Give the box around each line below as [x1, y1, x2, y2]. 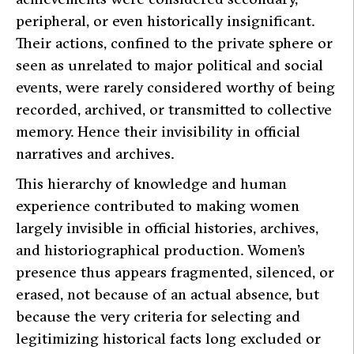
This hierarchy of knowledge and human [16, 174, 287, 194]
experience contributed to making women [16, 196, 299, 216]
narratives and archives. [16, 144, 174, 164]
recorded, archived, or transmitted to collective [16, 100, 332, 119]
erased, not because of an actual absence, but [16, 284, 319, 304]
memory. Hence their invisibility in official [16, 122, 300, 141]
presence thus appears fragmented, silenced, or [16, 262, 334, 282]
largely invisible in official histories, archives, [16, 218, 318, 238]
